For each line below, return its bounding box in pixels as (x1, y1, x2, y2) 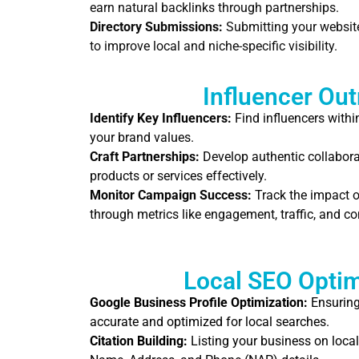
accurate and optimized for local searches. (90, 314, 329, 329)
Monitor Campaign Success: (90, 188, 252, 203)
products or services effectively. (90, 168, 267, 184)
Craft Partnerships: (90, 149, 200, 164)
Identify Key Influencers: (90, 111, 232, 126)
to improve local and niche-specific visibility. (90, 38, 337, 54)
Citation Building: (90, 333, 188, 349)
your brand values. (90, 130, 194, 145)
